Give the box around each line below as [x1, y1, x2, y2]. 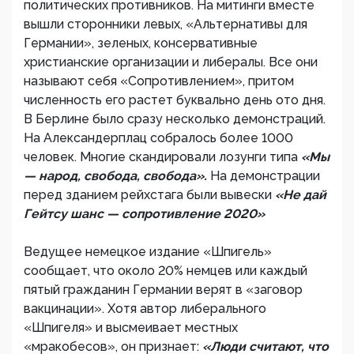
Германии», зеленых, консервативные [24, 36, 258, 51]
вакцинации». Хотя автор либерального [24, 301, 266, 316]
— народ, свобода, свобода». [24, 168, 210, 183]
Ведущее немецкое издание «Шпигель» [24, 244, 272, 259]
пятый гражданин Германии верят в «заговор [24, 282, 303, 297]
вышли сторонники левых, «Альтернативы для [24, 17, 307, 32]
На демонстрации [210, 168, 320, 183]
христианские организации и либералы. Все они [24, 55, 318, 70]
